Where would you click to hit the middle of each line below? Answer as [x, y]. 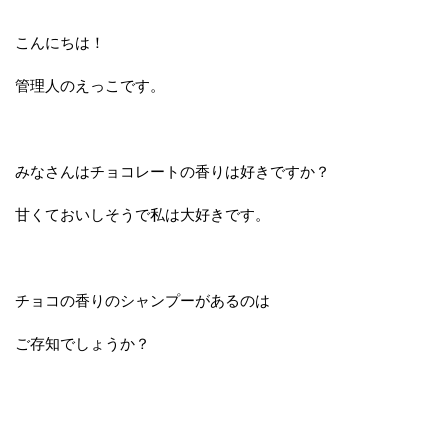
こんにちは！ [60, 43]
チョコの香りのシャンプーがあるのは [142, 301]
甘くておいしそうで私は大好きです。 [142, 215]
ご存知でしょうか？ [82, 344]
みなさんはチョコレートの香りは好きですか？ [172, 172]
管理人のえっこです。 [90, 86]
